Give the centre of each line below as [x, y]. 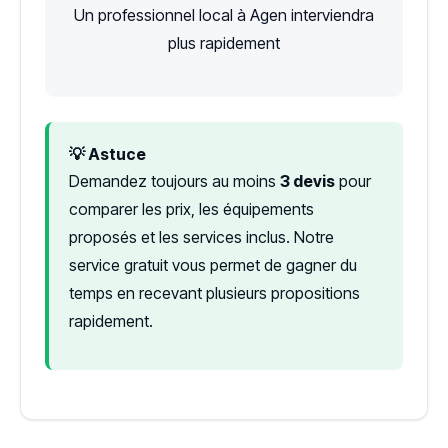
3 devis [307, 180]
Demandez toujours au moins [174, 180]
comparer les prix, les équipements [191, 208]
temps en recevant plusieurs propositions [214, 292]
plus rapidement [224, 42]
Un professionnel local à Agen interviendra [224, 14]
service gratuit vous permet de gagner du [213, 264]
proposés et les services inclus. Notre [201, 236]
